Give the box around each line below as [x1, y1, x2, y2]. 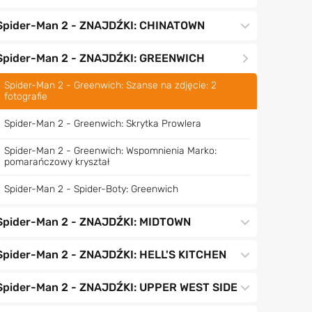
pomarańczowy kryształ [3, 156, 109, 168]
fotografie [3, 91, 47, 102]
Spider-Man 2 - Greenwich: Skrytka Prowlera [3, 118, 201, 130]
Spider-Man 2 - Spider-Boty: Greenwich [3, 183, 178, 195]
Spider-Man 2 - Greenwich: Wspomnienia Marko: [3, 145, 217, 157]
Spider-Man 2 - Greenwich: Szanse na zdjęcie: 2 [3, 79, 217, 91]
